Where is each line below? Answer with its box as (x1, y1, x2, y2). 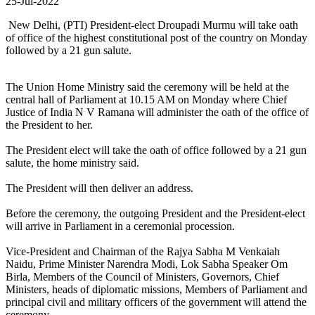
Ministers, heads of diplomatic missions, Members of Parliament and (6, 283, 307, 296)
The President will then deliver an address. (6, 182, 193, 195)
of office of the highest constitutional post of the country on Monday (6, 32, 307, 44)
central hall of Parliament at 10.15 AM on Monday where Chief (6, 94, 287, 106)
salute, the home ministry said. (6, 157, 139, 169)
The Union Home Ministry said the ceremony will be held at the (6, 81, 289, 94)
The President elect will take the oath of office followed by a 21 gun (6, 144, 307, 157)
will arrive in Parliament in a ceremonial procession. (6, 220, 235, 233)
